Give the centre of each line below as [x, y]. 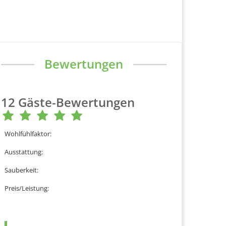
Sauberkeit [21, 170]
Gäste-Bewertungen [76, 102]
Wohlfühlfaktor [27, 133]
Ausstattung [23, 152]
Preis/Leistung [26, 188]
